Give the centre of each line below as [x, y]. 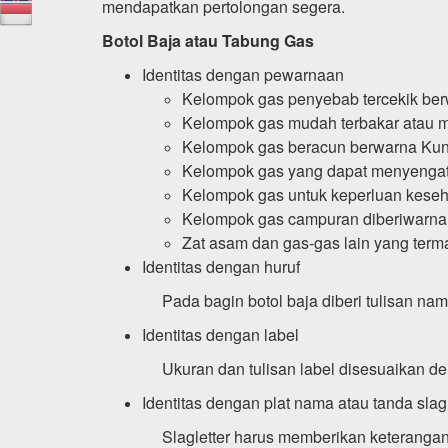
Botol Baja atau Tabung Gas [208, 40]
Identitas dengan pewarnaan [243, 74]
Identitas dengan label [220, 334]
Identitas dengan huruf [221, 266]
